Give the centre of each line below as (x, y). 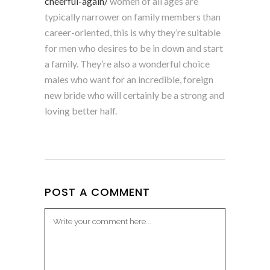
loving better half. (81, 110)
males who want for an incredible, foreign (129, 79)
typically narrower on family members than (133, 16)
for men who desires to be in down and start (134, 48)
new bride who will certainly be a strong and (134, 95)
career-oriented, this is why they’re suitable (133, 32)
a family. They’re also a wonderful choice (127, 63)
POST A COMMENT (97, 192)
